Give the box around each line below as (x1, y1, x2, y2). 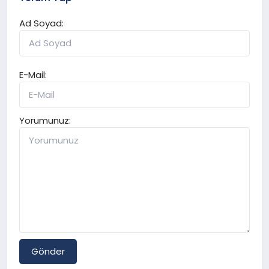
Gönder (31, 244, 65, 258)
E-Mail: (19, 68, 47, 81)
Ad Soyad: (19, 16, 64, 29)
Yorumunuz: (19, 113, 71, 127)
